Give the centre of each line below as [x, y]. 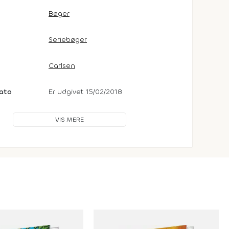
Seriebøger [68, 40]
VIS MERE [70, 120]
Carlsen [62, 66]
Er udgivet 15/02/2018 [85, 92]
